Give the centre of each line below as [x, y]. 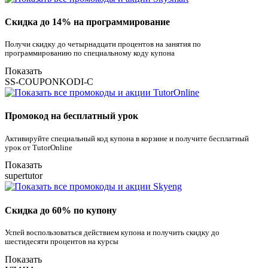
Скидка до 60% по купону [61, 210]
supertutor [24, 176]
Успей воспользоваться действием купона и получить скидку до [112, 232]
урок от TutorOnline [39, 147]
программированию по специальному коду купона [90, 54]
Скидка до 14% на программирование [87, 22]
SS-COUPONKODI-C [49, 82]
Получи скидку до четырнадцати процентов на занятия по [103, 45]
